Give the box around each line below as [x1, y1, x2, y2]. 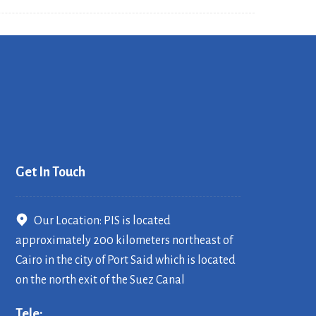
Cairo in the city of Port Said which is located [16, 254, 236, 267]
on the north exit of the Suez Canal [16, 274, 186, 286]
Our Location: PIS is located [34, 214, 171, 227]
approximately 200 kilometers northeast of [16, 234, 233, 247]
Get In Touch [16, 165, 86, 179]
